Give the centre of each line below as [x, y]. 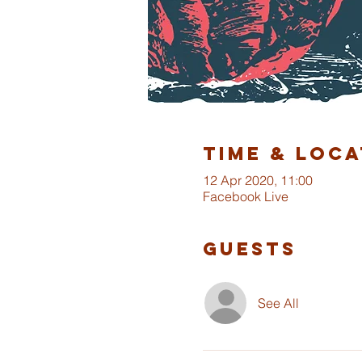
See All [278, 303]
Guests [249, 249]
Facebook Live [245, 196]
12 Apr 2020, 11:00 [257, 180]
